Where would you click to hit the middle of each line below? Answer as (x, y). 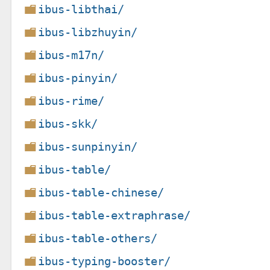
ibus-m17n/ (71, 55)
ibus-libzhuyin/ (88, 32)
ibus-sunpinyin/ (88, 146)
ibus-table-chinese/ (101, 192)
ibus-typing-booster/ (105, 261)
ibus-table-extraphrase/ (115, 215)
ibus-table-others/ (98, 238)
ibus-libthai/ (81, 9)
